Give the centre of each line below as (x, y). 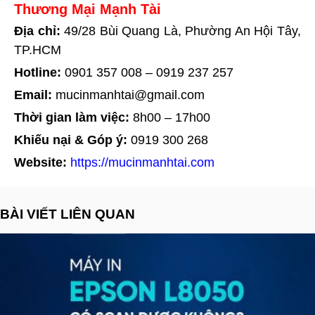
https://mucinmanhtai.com (142, 162)
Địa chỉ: (37, 31)
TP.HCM (38, 50)
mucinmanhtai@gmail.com (130, 95)
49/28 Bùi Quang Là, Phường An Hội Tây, (181, 31)
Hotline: (38, 72)
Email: (33, 95)
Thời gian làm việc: (72, 117)
